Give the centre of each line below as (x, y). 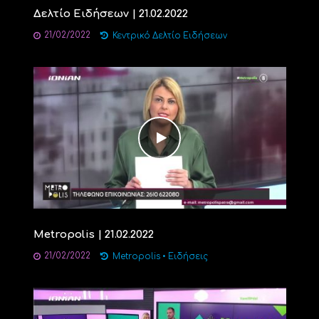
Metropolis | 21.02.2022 (93, 235)
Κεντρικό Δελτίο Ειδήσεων (169, 36)
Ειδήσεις (188, 257)
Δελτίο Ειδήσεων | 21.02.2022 (110, 14)
